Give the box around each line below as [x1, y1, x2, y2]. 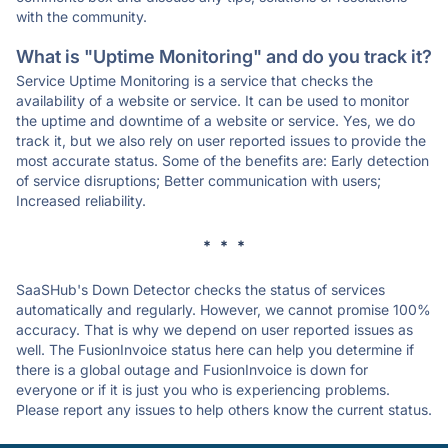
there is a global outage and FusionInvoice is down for [16, 361, 368, 378]
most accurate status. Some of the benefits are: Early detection [16, 152, 429, 169]
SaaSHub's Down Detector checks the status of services [16, 281, 385, 298]
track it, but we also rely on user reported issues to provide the [16, 132, 426, 149]
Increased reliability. [16, 192, 146, 209]
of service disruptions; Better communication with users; [16, 172, 381, 189]
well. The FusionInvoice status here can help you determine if [16, 341, 414, 358]
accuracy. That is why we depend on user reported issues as [16, 321, 413, 338]
